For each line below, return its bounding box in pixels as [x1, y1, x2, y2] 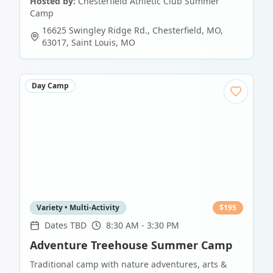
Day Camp [32, 80, 69, 91]
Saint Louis [71, 37, 116, 49]
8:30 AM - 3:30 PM [106, 219, 179, 232]
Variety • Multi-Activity [37, 202, 119, 213]
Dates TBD [44, 219, 87, 232]
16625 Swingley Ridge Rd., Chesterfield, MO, [42, 24, 223, 37]
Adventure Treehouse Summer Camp [30, 238, 232, 253]
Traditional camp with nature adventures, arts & [30, 258, 227, 271]
